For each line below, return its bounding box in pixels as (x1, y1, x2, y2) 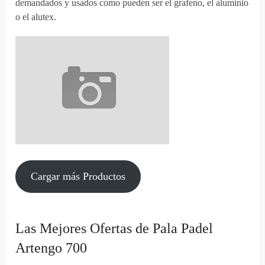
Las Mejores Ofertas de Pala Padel (15, 221, 214, 237)
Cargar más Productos (31, 170, 126, 183)
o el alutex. (15, 12, 57, 22)
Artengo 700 (15, 240, 88, 256)
